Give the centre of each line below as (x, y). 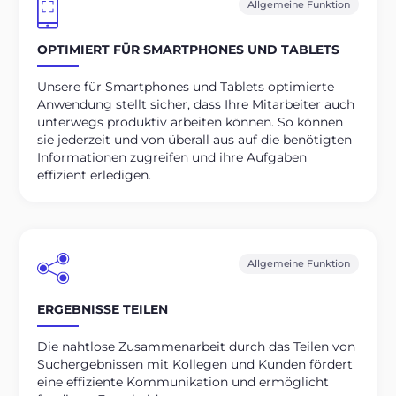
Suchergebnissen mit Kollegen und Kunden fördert (195, 364)
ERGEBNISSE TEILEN (103, 309)
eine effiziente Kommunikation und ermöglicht (183, 381)
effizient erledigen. (95, 175)
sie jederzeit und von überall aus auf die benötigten (195, 140)
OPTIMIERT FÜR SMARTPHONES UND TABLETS (189, 50)
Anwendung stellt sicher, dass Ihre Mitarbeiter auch (196, 105)
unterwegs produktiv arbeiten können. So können (190, 122)
